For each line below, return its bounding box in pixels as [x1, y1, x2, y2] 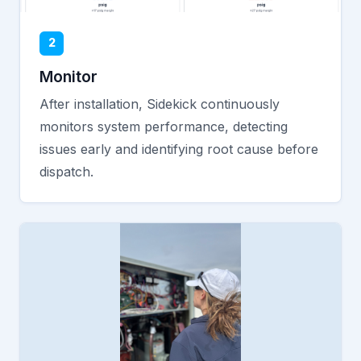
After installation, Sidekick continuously [39, 95, 280, 112]
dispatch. [39, 163, 93, 180]
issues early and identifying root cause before [39, 140, 318, 157]
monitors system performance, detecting [39, 118, 288, 135]
